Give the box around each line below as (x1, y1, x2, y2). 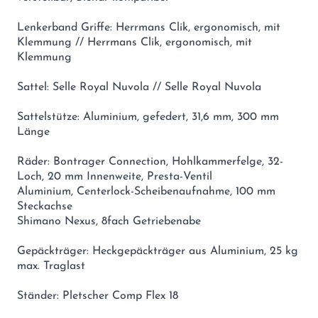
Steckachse (17, 201, 72, 213)
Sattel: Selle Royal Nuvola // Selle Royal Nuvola (17, 82, 261, 94)
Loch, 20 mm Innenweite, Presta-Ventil (17, 171, 212, 183)
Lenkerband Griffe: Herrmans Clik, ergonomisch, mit (17, 22, 280, 34)
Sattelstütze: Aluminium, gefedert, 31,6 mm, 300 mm (17, 111, 279, 124)
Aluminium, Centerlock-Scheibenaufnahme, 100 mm (17, 186, 275, 198)
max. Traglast (17, 261, 85, 273)
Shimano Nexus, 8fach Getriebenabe (17, 216, 201, 228)
